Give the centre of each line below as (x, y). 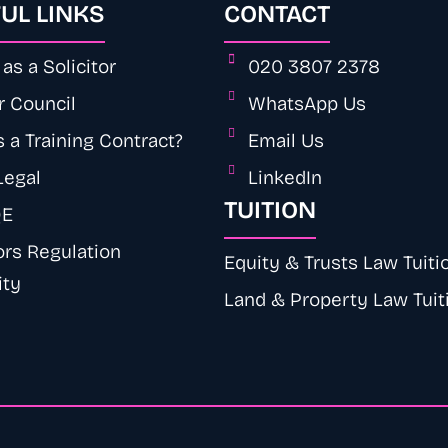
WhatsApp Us (307, 106)
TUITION (270, 212)
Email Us (286, 143)
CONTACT (277, 16)
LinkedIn (285, 180)
